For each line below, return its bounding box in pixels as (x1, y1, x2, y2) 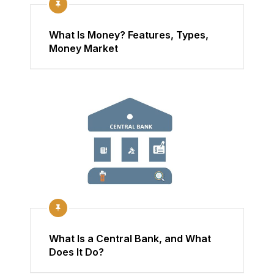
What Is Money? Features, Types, (49, 29, 209, 42)
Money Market (49, 42, 118, 55)
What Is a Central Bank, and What (49, 232, 211, 245)
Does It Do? (49, 246, 104, 259)
